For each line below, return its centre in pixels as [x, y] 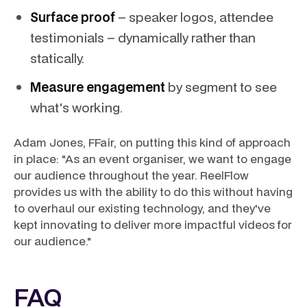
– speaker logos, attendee [194, 17]
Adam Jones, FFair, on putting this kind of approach [152, 142]
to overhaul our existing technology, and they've [142, 208]
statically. [57, 58]
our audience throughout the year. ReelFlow [131, 175]
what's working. [76, 107]
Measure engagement [98, 87]
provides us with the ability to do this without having [153, 192]
